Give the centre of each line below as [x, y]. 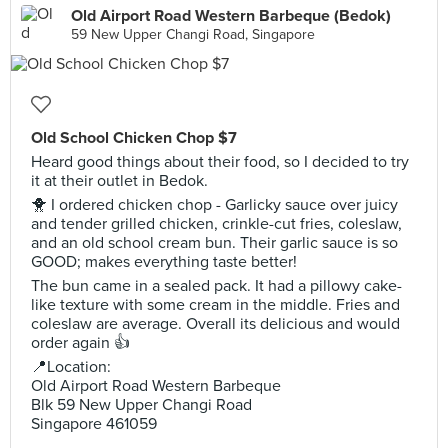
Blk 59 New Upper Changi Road [141, 405]
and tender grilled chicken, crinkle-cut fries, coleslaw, [216, 224]
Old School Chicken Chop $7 [134, 138]
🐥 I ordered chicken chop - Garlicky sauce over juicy [214, 205]
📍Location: [71, 367]
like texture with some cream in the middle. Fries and [215, 305]
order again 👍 [80, 343]
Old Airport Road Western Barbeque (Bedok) [231, 16]
